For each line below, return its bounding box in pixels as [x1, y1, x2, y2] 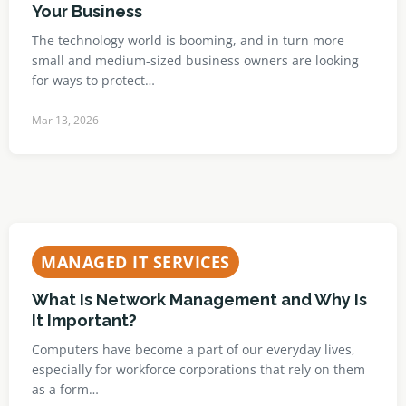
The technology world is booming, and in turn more [32, 32, 344, 49]
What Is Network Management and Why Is [32, 290, 367, 309]
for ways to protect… [32, 72, 155, 89]
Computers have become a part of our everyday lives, [32, 341, 355, 358]
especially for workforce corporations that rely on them [32, 361, 365, 378]
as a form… [32, 381, 99, 398]
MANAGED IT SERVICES [41, 251, 230, 273]
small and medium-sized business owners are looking [32, 52, 359, 69]
